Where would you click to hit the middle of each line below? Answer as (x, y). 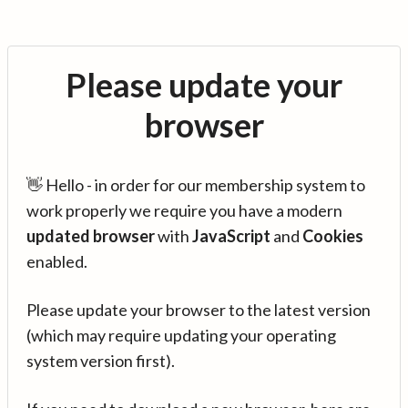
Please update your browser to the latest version (199, 310)
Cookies (333, 236)
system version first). (101, 361)
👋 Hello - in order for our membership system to (196, 185)
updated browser (91, 236)
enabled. (57, 261)
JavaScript (231, 236)
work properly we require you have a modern (184, 210)
